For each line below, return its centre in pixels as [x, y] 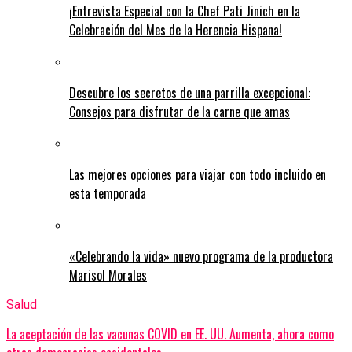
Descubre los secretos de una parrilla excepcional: [190, 93]
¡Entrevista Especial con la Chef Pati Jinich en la [185, 11]
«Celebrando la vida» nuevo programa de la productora [201, 257]
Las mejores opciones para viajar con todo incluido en [198, 175]
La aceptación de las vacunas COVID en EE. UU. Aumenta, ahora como [170, 334]
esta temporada [108, 194]
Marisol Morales [108, 275]
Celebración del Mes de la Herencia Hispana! [176, 30]
